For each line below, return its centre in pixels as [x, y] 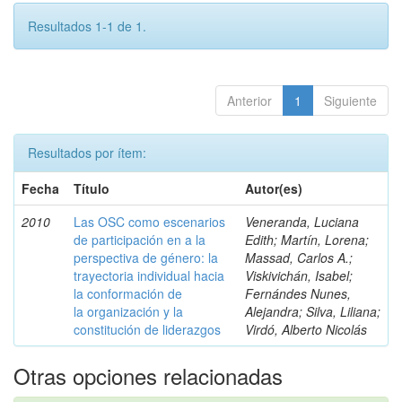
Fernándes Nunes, [298, 293]
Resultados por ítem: [87, 153]
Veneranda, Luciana [302, 222]
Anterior [249, 100]
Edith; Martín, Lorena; [307, 240]
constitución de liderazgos [147, 329]
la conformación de [128, 293]
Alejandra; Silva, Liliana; [313, 311]
